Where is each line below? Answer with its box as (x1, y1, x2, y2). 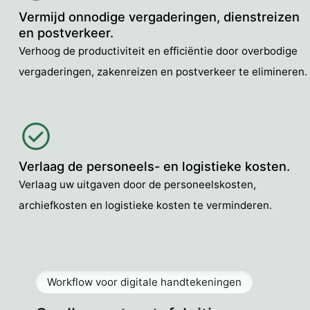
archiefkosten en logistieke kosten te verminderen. (19, 198, 272, 212)
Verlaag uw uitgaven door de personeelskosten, (19, 177, 256, 191)
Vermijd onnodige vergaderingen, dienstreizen (19, 9, 300, 25)
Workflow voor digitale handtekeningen (47, 275, 241, 289)
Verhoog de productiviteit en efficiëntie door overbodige (19, 44, 298, 58)
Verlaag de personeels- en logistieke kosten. (19, 158, 293, 174)
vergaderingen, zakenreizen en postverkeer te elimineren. (19, 65, 307, 79)
